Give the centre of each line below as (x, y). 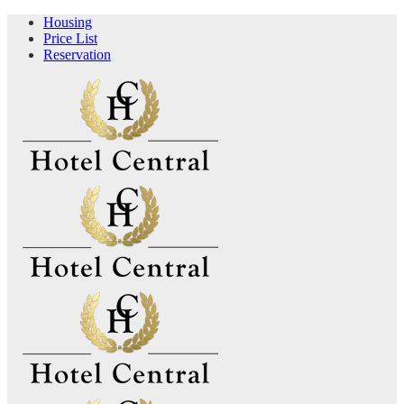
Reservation (77, 55)
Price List (70, 38)
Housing (68, 22)
